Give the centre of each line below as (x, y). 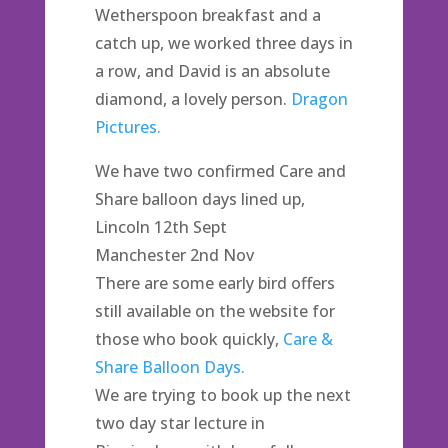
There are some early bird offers (214, 283)
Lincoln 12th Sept (160, 227)
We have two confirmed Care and (220, 171)
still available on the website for (214, 311)
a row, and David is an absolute (212, 71)
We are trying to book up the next (222, 395)
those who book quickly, (188, 339)
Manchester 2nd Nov (174, 255)
